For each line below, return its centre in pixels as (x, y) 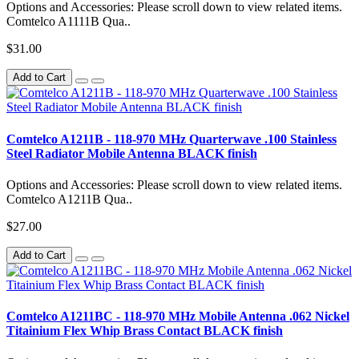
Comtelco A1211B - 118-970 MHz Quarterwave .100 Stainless (171, 139)
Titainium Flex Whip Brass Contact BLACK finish (145, 331)
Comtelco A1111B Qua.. (69, 22)
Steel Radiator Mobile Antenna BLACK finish (132, 153)
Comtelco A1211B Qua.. (69, 199)
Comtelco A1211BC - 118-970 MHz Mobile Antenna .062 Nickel (178, 317)
